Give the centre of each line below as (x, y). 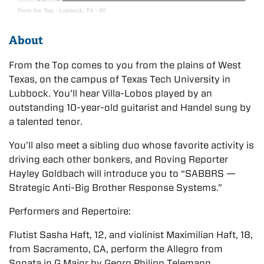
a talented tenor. (46, 121)
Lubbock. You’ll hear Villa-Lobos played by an (110, 93)
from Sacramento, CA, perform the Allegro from (116, 249)
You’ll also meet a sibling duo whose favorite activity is (131, 145)
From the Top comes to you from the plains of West (125, 65)
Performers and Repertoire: (70, 211)
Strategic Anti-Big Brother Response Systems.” (115, 187)
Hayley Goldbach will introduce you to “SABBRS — (122, 173)
